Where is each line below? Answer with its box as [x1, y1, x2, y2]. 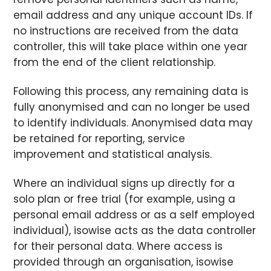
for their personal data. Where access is [13, 239, 223, 254]
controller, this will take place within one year [13, 39, 248, 54]
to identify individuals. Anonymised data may [13, 116, 253, 131]
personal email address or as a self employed [13, 207, 255, 223]
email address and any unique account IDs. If [13, 8, 253, 23]
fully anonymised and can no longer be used [13, 100, 250, 115]
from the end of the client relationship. [13, 55, 216, 70]
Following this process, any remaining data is [13, 84, 249, 99]
